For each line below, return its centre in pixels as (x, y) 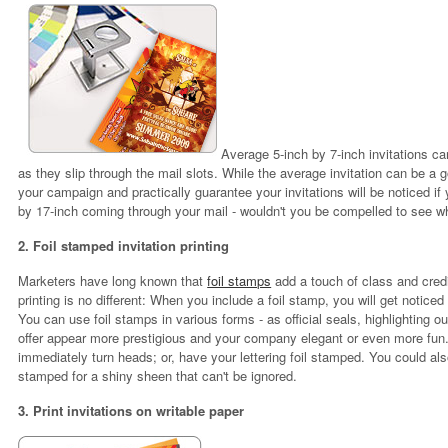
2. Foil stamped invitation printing (124, 245)
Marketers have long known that (113, 280)
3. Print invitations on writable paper (131, 410)
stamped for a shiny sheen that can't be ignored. (158, 375)
